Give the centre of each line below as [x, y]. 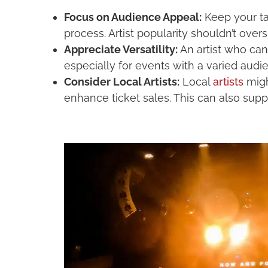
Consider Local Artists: [122, 81]
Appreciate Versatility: [121, 49]
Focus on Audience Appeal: [133, 17]
